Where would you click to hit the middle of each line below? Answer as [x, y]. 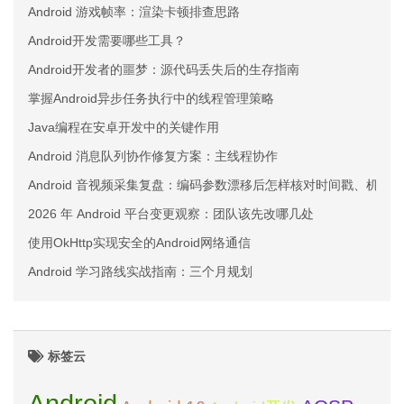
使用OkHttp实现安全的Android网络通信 [139, 243]
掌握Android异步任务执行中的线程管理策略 [151, 98]
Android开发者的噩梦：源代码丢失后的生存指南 [164, 69]
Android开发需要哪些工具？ [107, 41]
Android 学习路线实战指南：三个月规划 [140, 271]
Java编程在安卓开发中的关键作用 [124, 127]
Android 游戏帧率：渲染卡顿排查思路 [134, 12]
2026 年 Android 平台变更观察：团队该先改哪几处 [171, 214]
